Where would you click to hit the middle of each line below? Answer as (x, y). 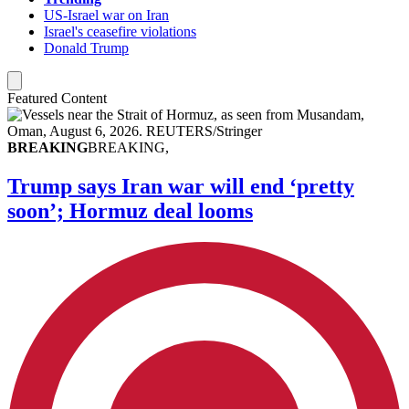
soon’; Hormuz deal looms (130, 210)
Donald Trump (86, 48)
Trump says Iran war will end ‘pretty (181, 186)
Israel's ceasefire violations (120, 32)
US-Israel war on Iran (106, 16)
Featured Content (57, 99)
